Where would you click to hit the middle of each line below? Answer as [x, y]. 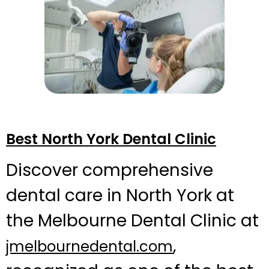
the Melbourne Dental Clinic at [132, 221]
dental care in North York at [120, 196]
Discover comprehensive [110, 171]
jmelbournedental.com [89, 247]
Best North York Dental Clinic [111, 139]
